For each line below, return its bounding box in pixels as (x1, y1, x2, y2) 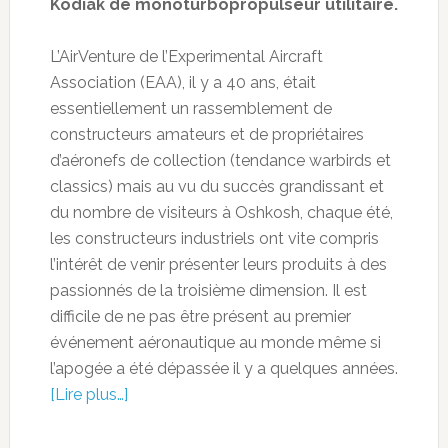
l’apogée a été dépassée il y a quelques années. (49, 358, 398, 378)
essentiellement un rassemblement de (49, 98, 332, 118)
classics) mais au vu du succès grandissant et (49, 176, 384, 196)
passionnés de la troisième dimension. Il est (49, 280, 367, 300)
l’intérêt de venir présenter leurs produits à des (49, 254, 387, 274)
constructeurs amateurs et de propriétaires (49, 124, 364, 144)
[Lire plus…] (49, 384, 128, 404)
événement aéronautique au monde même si (49, 332, 381, 352)
